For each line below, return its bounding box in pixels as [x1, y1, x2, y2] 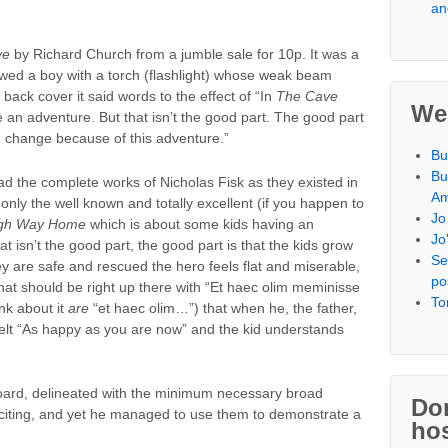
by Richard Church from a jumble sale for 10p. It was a [10, 46, 359, 63]
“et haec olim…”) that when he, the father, [89, 299, 357, 316]
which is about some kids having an [86, 215, 314, 232]
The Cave [276, 88, 338, 105]
